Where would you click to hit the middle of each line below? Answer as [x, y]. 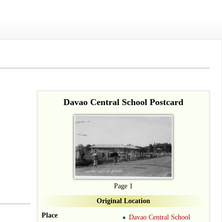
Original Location [123, 201]
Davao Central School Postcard [123, 102]
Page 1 [123, 186]
